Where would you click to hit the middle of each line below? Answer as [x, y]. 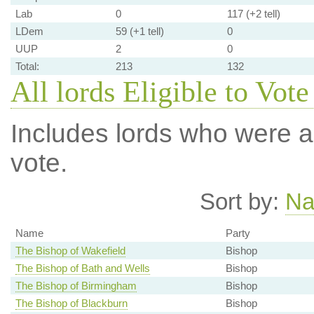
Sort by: [243, 202]
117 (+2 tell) [253, 14]
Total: [27, 66]
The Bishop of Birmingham [76, 286]
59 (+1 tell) [139, 31]
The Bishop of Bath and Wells [82, 268]
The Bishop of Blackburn [71, 303]
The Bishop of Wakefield [70, 251]
